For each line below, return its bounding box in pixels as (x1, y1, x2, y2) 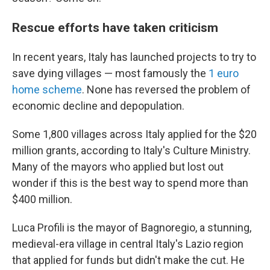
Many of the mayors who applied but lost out (12, 160, 224, 173)
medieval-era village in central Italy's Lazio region (12, 237, 243, 250)
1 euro (209, 67, 239, 80)
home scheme (12, 83, 82, 96)
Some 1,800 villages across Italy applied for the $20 (12, 128, 257, 140)
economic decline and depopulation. (12, 99, 184, 112)
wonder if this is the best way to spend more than (12, 177, 248, 189)
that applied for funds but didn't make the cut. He (12, 254, 245, 266)
